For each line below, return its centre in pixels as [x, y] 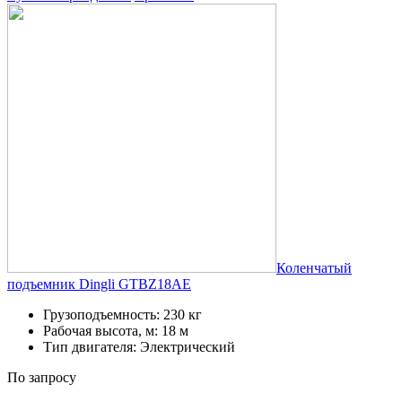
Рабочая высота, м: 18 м [116, 330]
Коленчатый [314, 267]
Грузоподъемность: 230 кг [122, 314]
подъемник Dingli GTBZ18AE [99, 284]
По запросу [42, 377]
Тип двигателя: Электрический [139, 346]
